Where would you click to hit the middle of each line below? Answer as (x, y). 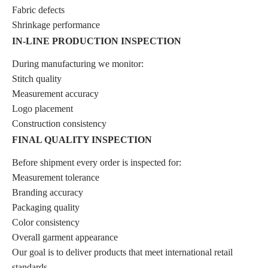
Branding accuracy (48, 192)
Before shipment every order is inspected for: (97, 162)
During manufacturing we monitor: (78, 63)
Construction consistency (59, 123)
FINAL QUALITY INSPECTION (82, 139)
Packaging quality (46, 207)
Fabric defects (38, 10)
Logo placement (42, 108)
